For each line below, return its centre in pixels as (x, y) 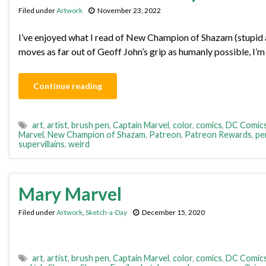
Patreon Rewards (218, 135)
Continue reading (68, 86)
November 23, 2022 (129, 11)
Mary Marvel (70, 194)
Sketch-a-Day (106, 213)
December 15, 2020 (173, 213)
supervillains (42, 144)
